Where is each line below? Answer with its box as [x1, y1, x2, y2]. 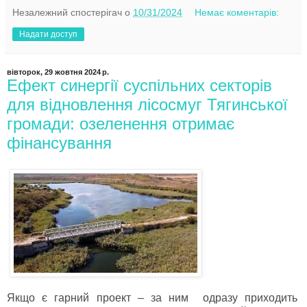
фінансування [7, 134, 112, 153]
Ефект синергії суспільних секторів [7, 76, 272, 95]
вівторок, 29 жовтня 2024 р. [7, 68, 109, 77]
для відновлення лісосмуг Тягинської [7, 95, 288, 114]
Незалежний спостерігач [12, 7, 122, 19]
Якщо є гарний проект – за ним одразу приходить [7, 291, 300, 304]
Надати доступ [19, 29, 77, 40]
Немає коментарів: [195, 7, 280, 19]
